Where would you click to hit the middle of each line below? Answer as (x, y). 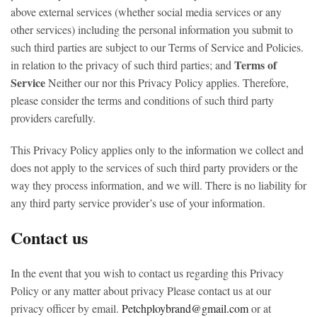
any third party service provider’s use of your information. (138, 203)
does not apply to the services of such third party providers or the (154, 167)
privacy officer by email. (65, 308)
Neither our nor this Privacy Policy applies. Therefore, (167, 82)
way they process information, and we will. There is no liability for (158, 185)
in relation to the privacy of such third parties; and (121, 65)
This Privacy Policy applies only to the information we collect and (157, 150)
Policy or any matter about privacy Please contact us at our (141, 290)
